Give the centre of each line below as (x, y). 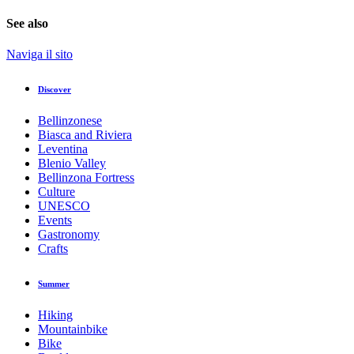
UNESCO (64, 205)
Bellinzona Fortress (86, 177)
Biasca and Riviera (85, 134)
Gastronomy (69, 234)
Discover (55, 89)
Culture (56, 191)
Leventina (63, 149)
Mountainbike (73, 329)
